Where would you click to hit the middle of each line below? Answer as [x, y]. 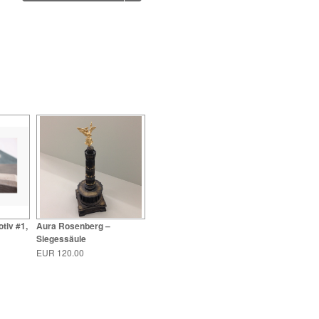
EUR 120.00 [60, 252]
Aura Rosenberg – [73, 225]
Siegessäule [61, 238]
